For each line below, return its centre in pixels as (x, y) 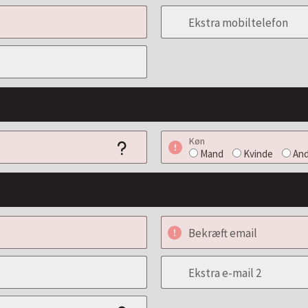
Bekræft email (223, 233)
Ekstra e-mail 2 (225, 273)
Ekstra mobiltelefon (238, 23)
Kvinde (258, 154)
